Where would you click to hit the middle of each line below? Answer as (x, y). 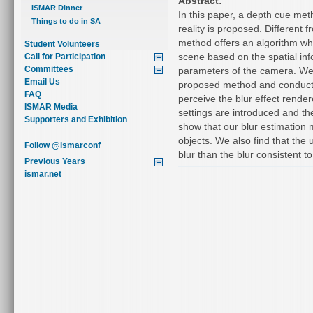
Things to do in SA (66, 21)
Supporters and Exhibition (76, 119)
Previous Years (55, 161)
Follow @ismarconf (63, 145)
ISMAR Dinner (57, 7)
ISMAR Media (51, 107)
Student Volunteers (62, 44)
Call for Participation (65, 56)
